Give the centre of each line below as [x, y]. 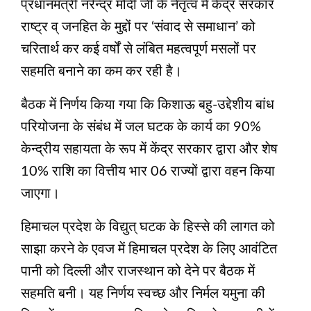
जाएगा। [40, 194]
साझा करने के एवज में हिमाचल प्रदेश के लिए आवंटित [149, 250]
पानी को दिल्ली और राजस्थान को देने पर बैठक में [138, 272]
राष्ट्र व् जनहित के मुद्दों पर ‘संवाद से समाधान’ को [138, 27]
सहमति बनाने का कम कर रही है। [101, 72]
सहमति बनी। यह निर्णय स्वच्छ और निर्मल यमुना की [143, 294]
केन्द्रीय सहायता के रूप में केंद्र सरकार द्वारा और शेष [149, 150]
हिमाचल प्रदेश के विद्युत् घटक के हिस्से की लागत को [148, 227]
